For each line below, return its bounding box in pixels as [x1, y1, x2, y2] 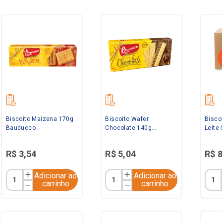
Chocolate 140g [105, 124, 152, 131]
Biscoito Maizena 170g [5, 115, 74, 122]
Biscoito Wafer [105, 115, 149, 122]
